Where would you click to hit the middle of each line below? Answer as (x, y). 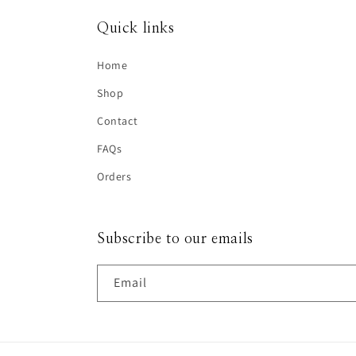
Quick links (136, 29)
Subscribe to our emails (175, 240)
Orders (114, 177)
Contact (118, 121)
